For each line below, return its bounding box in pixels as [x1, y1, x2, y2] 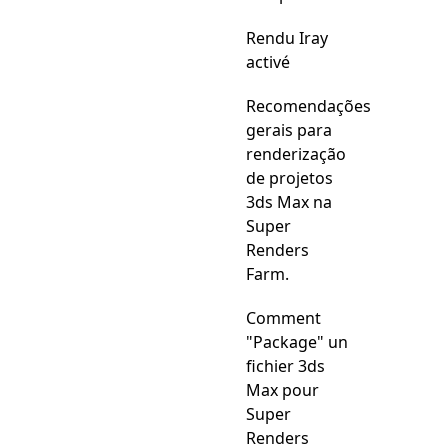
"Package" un [246, 331, 348, 353]
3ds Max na [246, 191, 332, 213]
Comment [246, 307, 321, 329]
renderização [246, 143, 346, 165]
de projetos [246, 167, 333, 189]
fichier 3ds [246, 355, 325, 377]
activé [246, 51, 290, 73]
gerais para [246, 119, 332, 141]
